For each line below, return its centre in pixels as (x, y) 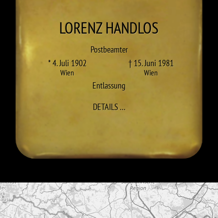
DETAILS (105, 107)
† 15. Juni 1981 (151, 63)
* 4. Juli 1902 (67, 63)
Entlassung (109, 85)
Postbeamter (109, 49)
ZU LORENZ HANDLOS (158, 106)
